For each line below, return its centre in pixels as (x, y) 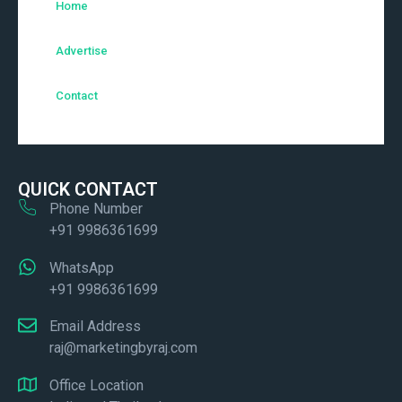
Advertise (82, 51)
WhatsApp (82, 267)
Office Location (97, 385)
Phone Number (96, 209)
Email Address (96, 327)
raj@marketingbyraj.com (124, 348)
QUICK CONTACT (88, 190)
